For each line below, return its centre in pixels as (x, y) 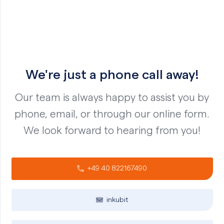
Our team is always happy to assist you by (112, 97)
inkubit (117, 200)
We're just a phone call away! (112, 75)
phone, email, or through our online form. (112, 114)
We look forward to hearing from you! (112, 130)
